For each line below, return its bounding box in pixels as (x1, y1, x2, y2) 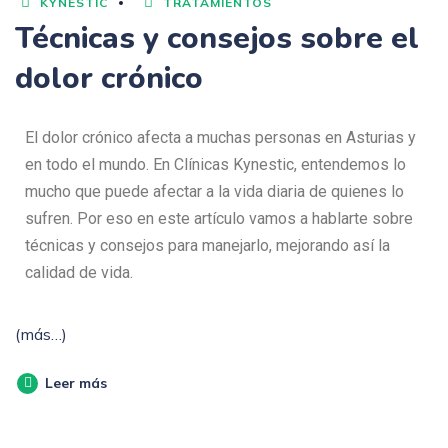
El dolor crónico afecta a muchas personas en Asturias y (25, 128, 416, 147)
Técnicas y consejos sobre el (15, 18, 419, 59)
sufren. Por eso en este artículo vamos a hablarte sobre (25, 209, 413, 228)
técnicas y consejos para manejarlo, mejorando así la (25, 236, 390, 255)
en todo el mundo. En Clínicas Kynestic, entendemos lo (25, 155, 406, 174)
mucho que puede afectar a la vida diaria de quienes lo (25, 182, 404, 201)
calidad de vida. (25, 263, 133, 282)
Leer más (45, 374, 107, 392)
